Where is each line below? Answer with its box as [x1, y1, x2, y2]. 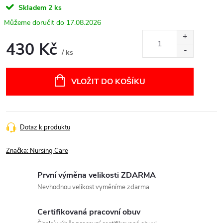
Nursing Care [30, 146, 68, 155]
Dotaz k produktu [20, 122, 70, 132]
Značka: [6, 146, 30, 155]
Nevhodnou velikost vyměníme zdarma [37, 182, 149, 192]
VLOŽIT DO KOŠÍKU [71, 76, 145, 87]
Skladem [18, 3, 46, 12]
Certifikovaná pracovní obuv [37, 206, 140, 218]
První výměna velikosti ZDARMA [37, 169, 156, 181]
